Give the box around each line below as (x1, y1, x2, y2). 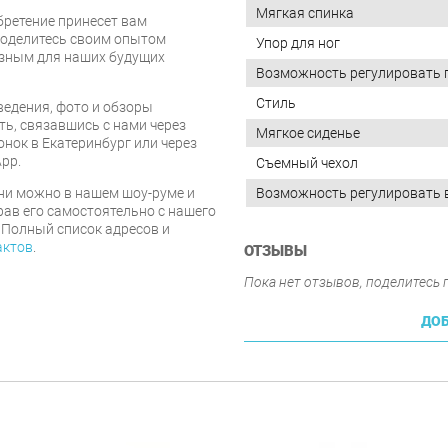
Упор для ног (256, 34, 340, 51)
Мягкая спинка (256, 4, 354, 21)
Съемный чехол (256, 154, 358, 171)
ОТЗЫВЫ (244, 241, 307, 260)
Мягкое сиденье (256, 124, 360, 141)
